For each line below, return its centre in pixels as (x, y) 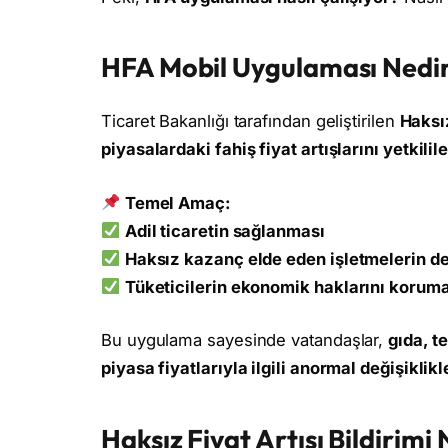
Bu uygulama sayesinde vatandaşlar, (245, 340)
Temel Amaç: (177, 202)
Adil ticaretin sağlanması (224, 230)
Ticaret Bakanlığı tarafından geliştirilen (250, 121)
